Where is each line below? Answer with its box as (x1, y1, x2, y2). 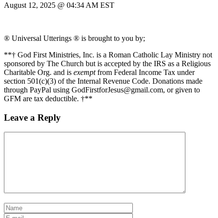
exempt (73, 68, 95, 76)
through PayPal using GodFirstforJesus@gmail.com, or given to (4, 85, 200, 94)
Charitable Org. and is (4, 68, 73, 76)
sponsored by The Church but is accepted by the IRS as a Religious (4, 59, 211, 68)
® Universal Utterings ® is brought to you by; (4, 34, 145, 42)
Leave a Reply (4, 112, 61, 123)
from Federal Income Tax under (95, 68, 195, 76)
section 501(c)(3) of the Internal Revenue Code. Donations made (4, 76, 202, 85)
